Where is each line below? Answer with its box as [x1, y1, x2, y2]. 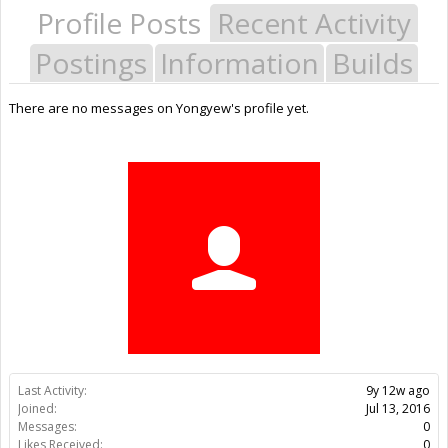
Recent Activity [217, 3, 411, 42]
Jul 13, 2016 [366, 399, 430, 417]
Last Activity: [18, 381, 87, 399]
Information [160, 43, 319, 82]
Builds [331, 43, 413, 82]
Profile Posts [37, 3, 201, 42]
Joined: [18, 399, 57, 417]
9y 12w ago [366, 381, 430, 399]
